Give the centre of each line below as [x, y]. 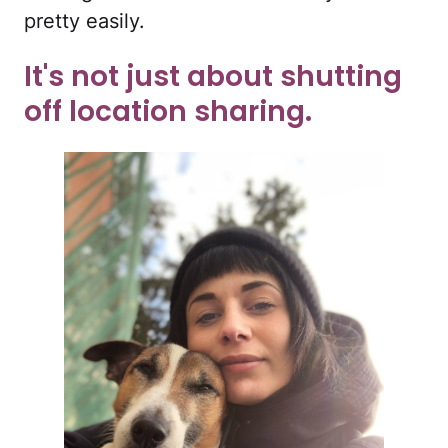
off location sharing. [168, 111]
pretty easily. [84, 20]
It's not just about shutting [213, 76]
